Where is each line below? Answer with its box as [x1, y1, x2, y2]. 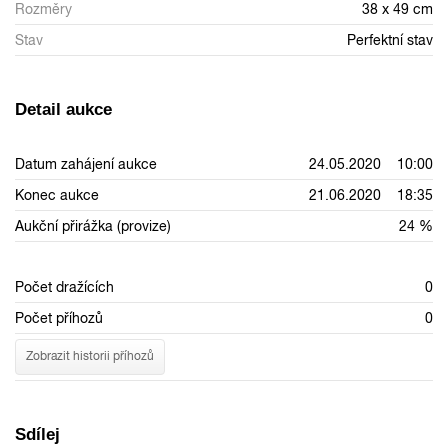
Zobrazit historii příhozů [26, 349, 154, 364]
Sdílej [15, 424, 60, 444]
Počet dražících [15, 278, 114, 295]
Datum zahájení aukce [15, 155, 157, 172]
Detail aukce [15, 99, 112, 119]
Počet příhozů [15, 309, 103, 326]
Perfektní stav [347, 31, 433, 48]
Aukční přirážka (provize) [15, 217, 171, 234]
